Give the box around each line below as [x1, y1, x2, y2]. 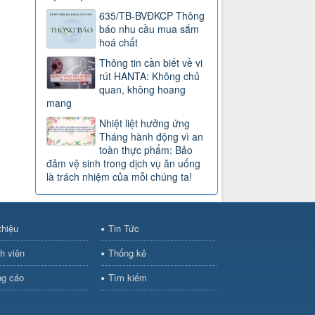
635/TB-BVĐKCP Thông [99, 8, 205, 22]
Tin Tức [108, 221, 139, 235]
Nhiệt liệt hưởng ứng [99, 115, 191, 130]
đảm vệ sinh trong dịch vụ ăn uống [46, 155, 201, 170]
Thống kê [108, 245, 146, 259]
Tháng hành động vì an [99, 129, 204, 143]
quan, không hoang [99, 82, 186, 96]
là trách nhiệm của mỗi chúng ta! [46, 169, 193, 184]
